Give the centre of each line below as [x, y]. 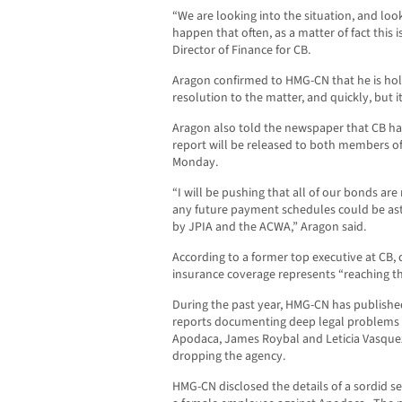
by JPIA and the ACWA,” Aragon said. [269, 227]
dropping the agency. [229, 357]
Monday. [195, 163]
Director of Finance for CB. [241, 51]
